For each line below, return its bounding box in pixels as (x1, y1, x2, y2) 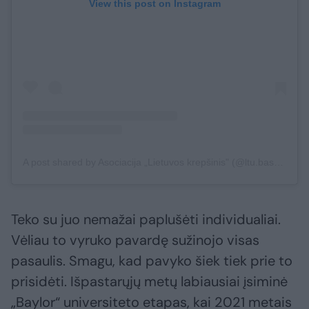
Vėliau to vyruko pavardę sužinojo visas (11, 231, 259, 250)
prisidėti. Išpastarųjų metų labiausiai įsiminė (11, 272, 288, 291)
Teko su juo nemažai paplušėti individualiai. (11, 210, 281, 229)
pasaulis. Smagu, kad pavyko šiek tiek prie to (11, 252, 292, 270)
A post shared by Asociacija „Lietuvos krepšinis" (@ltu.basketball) (274, 157, 283, 168)
